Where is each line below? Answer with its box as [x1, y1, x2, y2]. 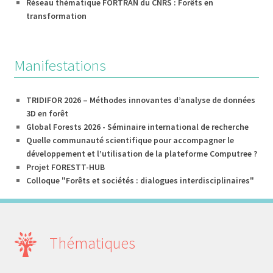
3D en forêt [26, 107, 68, 119]
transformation [26, 10, 87, 21]
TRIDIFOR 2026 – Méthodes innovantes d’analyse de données [26, 94, 255, 105]
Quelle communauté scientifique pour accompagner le [26, 134, 234, 146]
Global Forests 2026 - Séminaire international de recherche [26, 121, 249, 132]
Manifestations [13, 55, 106, 75]
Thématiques [49, 233, 135, 253]
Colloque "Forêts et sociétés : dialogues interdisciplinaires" [26, 174, 254, 186]
